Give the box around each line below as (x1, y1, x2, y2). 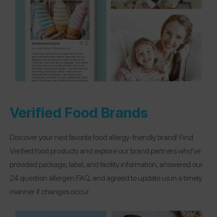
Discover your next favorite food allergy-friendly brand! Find (10, 132, 193, 142)
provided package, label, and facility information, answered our (10, 159, 203, 169)
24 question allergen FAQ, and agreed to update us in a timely (10, 172, 202, 183)
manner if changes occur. (10, 186, 90, 196)
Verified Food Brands (10, 102, 148, 122)
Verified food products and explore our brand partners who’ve (10, 145, 201, 155)
